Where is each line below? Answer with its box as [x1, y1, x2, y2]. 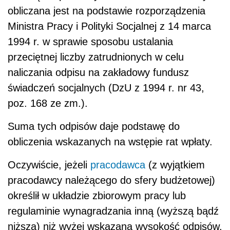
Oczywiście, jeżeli [8, 159, 90, 170]
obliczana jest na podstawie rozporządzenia [8, 5, 205, 16]
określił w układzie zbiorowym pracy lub [8, 189, 186, 201]
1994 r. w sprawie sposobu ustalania [8, 35, 173, 47]
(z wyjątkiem [145, 159, 205, 170]
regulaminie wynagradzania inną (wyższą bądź [8, 205, 219, 217]
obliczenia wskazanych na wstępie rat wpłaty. [8, 136, 213, 147]
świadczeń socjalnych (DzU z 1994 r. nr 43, [8, 82, 204, 93]
